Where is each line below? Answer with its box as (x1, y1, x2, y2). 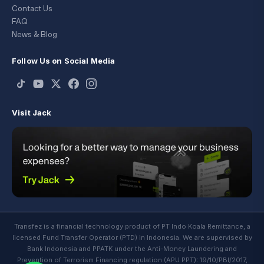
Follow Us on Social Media (12, 56, 115, 66)
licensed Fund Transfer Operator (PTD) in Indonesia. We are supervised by (12, 233, 252, 242)
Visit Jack (12, 108, 52, 118)
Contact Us (12, 3, 52, 15)
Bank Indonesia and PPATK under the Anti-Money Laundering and (27, 245, 237, 253)
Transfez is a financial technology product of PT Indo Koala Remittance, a (14, 222, 250, 231)
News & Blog (12, 29, 57, 41)
